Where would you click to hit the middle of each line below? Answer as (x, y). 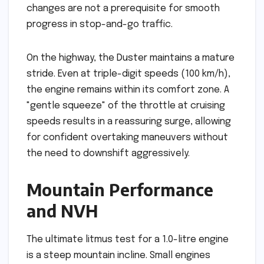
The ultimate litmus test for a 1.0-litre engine (128, 240)
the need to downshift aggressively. (108, 153)
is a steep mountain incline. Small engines (118, 256)
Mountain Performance (120, 189)
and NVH (62, 210)
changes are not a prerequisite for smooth (123, 8)
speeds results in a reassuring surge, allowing (129, 121)
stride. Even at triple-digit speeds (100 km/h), (128, 74)
